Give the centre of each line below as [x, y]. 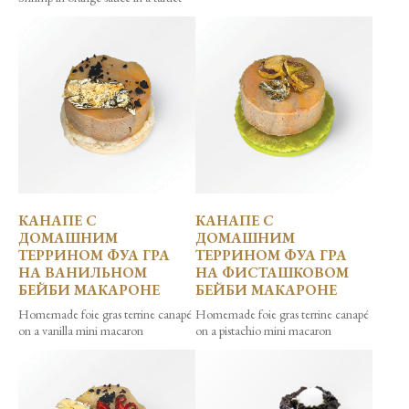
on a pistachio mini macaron [263, 331]
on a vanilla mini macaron [81, 331]
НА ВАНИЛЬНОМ [83, 273]
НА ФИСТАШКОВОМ [272, 273]
